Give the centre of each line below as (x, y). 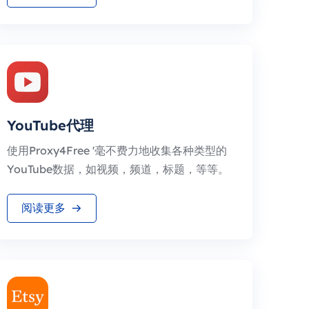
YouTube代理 (50, 125)
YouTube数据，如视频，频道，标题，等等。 (118, 169)
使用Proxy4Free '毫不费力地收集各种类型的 (117, 150)
